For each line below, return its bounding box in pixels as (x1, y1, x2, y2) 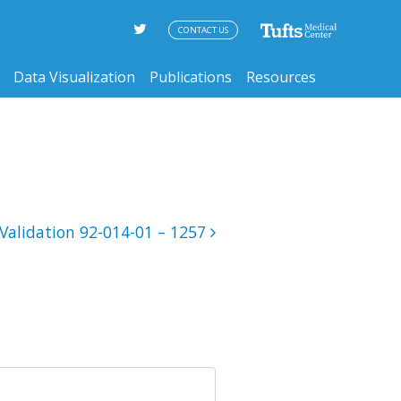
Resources (246, 66, 316, 87)
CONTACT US (178, 24, 228, 37)
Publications (149, 66, 232, 87)
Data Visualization (13, 66, 135, 87)
